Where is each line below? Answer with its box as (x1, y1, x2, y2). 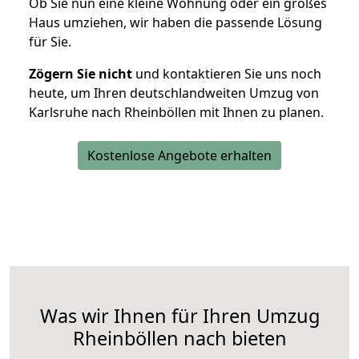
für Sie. (29, 33, 71, 51)
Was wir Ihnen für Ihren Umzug (39, 303, 320, 329)
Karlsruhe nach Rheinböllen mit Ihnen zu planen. (29, 103, 324, 122)
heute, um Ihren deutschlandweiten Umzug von (29, 84, 319, 103)
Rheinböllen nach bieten (72, 325, 287, 352)
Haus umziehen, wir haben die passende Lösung (29, 14, 322, 32)
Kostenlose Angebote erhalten (87, 147, 272, 165)
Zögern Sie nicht (29, 65, 132, 83)
